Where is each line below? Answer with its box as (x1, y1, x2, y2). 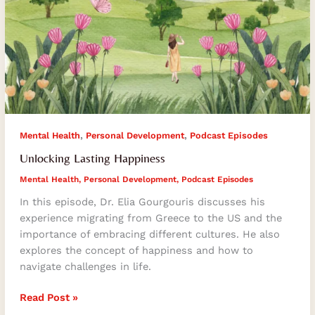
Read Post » (19, 290, 78, 304)
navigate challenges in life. (19, 260, 151, 274)
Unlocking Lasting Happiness (19, 150, 165, 166)
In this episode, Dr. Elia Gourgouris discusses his (19, 195, 265, 209)
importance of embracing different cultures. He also (19, 228, 280, 241)
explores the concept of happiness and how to (19, 244, 253, 257)
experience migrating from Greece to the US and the (19, 212, 282, 225)
